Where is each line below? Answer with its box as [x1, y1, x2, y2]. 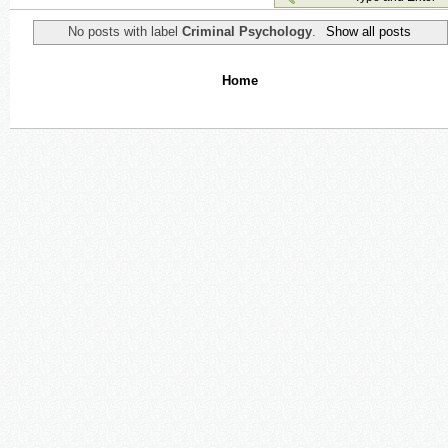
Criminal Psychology [182, 23, 313, 39]
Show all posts [325, 23, 411, 39]
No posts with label [68, 23, 183, 39]
